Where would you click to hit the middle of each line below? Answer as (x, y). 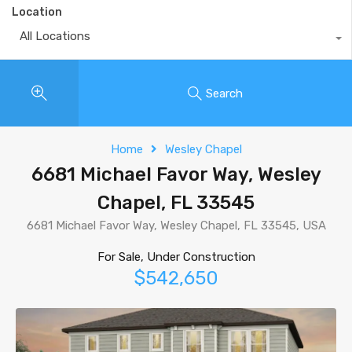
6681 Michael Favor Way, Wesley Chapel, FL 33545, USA (176, 226)
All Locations (55, 37)
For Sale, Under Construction (176, 257)
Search (224, 93)
